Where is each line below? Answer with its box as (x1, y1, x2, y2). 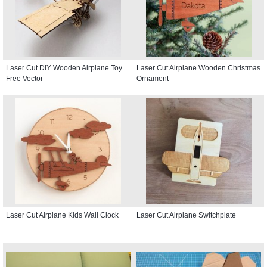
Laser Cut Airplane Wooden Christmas (136, 63, 260, 72)
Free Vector (6, 74, 43, 83)
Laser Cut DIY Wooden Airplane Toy (6, 63, 122, 72)
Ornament (136, 74, 169, 83)
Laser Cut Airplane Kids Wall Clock (6, 210, 119, 219)
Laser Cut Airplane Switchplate (136, 210, 236, 219)
